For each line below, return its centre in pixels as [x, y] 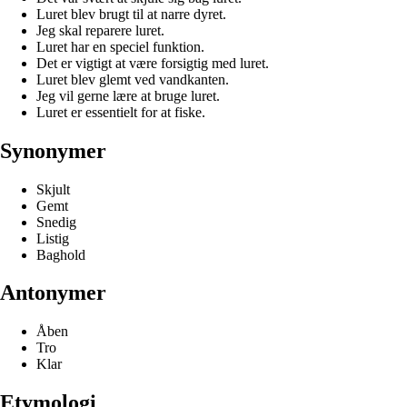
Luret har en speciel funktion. [120, 46]
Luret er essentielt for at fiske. [121, 112]
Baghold [61, 254]
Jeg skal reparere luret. [100, 30]
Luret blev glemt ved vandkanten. [133, 79]
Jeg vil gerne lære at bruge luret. [128, 95]
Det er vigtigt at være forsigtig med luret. [153, 63]
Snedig [56, 222]
